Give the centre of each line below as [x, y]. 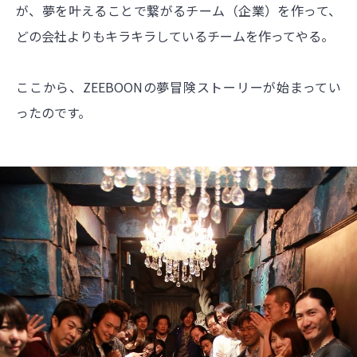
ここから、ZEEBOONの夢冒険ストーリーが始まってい [178, 86]
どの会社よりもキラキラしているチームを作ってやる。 [175, 35]
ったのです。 [53, 112]
